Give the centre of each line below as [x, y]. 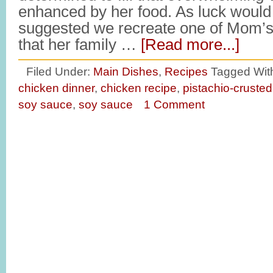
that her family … [80, 44]
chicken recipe [139, 88]
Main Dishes [126, 71]
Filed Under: [60, 71]
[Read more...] [190, 44]
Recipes [186, 71]
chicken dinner [56, 88]
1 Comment [174, 104]
